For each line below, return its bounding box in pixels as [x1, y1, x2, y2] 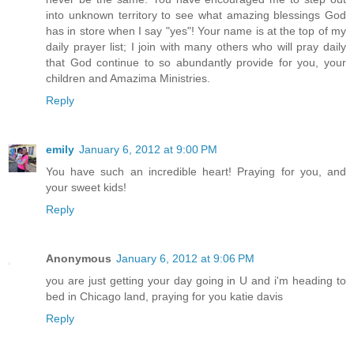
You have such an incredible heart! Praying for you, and [46, 165, 346, 179]
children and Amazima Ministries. [46, 72, 210, 85]
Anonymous [46, 252, 111, 265]
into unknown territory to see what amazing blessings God [46, 9, 346, 22]
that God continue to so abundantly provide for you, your [46, 56, 346, 70]
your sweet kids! [46, 181, 126, 194]
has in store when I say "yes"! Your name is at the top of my [46, 24, 346, 38]
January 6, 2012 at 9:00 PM [79, 143, 217, 156]
